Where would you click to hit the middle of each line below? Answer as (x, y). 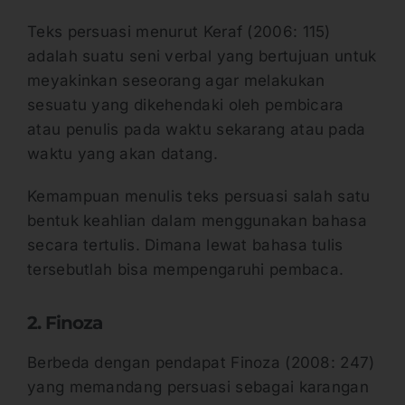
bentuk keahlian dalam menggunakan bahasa (197, 221)
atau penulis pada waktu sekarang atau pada (197, 130)
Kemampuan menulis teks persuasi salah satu (199, 197)
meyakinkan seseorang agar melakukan (176, 81)
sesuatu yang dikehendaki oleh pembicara (186, 105)
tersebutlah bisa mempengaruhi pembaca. (188, 270)
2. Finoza (67, 323)
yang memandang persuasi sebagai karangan (198, 387)
